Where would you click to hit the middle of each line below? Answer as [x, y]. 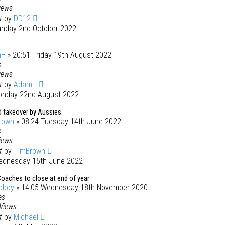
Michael [26, 217]
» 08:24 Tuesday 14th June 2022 [68, 121]
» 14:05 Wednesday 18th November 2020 [81, 188]
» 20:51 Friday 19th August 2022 [59, 55]
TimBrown [29, 151]
